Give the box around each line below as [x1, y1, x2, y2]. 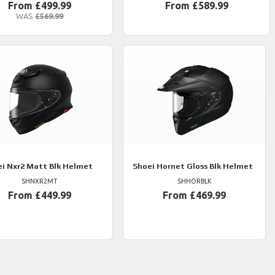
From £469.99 [163, 190, 227, 201]
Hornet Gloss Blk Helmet [155, 161, 254, 171]
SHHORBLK [177, 177, 212, 185]
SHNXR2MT [21, 177, 58, 185]
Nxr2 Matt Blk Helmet [5, 161, 93, 171]
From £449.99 [7, 190, 71, 201]
